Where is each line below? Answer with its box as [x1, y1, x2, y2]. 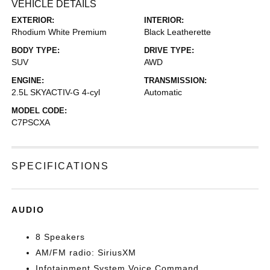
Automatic [144, 87, 182, 97]
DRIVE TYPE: [144, 46, 194, 55]
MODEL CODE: [11, 106, 67, 115]
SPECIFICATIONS [11, 161, 110, 171]
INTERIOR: [144, 16, 184, 25]
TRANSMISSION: [144, 76, 207, 85]
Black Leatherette [144, 27, 211, 37]
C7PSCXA [11, 118, 51, 127]
